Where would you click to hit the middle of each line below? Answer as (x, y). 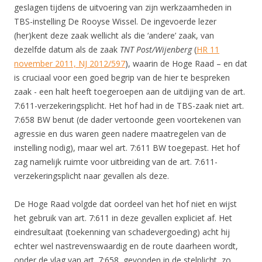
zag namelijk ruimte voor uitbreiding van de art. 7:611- (116, 162)
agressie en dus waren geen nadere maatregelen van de (120, 134)
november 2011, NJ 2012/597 (70, 63)
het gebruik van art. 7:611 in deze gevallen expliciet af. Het (123, 218)
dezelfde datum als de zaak (67, 49)
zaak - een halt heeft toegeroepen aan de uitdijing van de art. (130, 92)
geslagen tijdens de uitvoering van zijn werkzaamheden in (123, 7)
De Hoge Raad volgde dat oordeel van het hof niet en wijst (125, 204)
